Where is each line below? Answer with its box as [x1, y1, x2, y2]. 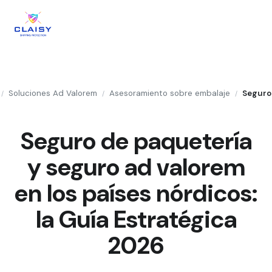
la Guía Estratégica [35, 203, 237, 235]
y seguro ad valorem [27, 151, 245, 183]
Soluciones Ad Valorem [8, 87, 98, 98]
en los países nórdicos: [15, 177, 257, 209]
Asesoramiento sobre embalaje [109, 87, 231, 98]
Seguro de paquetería [20, 125, 252, 157]
